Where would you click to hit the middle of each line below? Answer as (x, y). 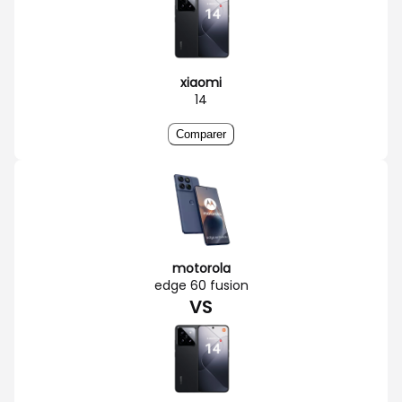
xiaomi (201, 82)
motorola (201, 268)
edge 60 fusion (201, 285)
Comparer (201, 134)
